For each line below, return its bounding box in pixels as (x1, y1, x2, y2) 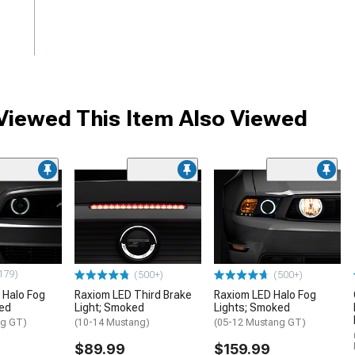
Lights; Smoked (214, 301, 290, 315)
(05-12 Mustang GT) (214, 317, 306, 329)
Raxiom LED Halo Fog (214, 288, 316, 302)
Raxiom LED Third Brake (74, 288, 192, 302)
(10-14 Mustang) (74, 317, 150, 329)
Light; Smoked (74, 301, 144, 315)
